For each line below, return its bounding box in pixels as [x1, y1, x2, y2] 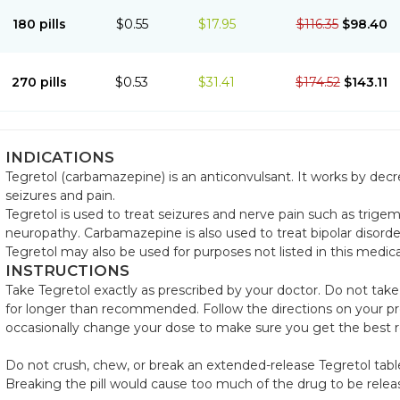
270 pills [12, 74, 67, 90]
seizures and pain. [5, 187, 115, 204]
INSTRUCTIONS [5, 262, 138, 279]
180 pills [12, 16, 66, 32]
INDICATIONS [5, 148, 114, 166]
